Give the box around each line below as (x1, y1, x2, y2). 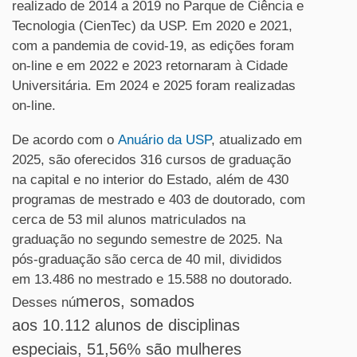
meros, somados (76, 292, 194, 310)
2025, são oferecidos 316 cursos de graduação (12, 152, 291, 167)
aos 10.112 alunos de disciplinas (12, 316, 240, 334)
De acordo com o (12, 132, 114, 147)
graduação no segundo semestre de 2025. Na (12, 232, 282, 247)
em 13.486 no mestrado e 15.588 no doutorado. (12, 272, 292, 287)
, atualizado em (211, 132, 302, 147)
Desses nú (12, 295, 76, 310)
